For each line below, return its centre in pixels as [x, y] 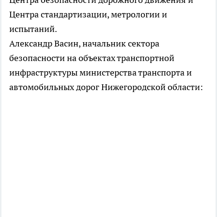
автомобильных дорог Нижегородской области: [107, 87]
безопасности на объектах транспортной [92, 58]
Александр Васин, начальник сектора [84, 44]
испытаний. [34, 29]
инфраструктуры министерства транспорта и [101, 73]
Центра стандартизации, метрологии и [88, 15]
